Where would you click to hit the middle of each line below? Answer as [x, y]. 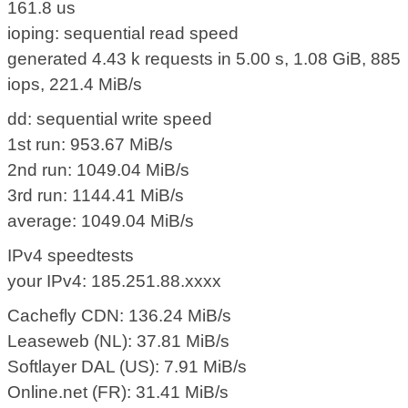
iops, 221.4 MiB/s [75, 85]
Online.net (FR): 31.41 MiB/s [118, 393]
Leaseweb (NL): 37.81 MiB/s [119, 342]
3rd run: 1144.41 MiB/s [96, 196]
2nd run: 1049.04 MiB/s [99, 170]
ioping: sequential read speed [123, 34]
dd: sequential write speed [110, 119]
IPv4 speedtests [71, 256]
